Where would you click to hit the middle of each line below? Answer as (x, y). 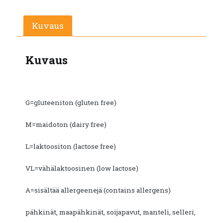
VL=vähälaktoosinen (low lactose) (82, 168)
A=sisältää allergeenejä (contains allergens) (98, 190)
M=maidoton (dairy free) (66, 125)
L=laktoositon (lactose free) (71, 147)
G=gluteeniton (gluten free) (71, 103)
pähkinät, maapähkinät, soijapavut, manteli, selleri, (111, 212)
